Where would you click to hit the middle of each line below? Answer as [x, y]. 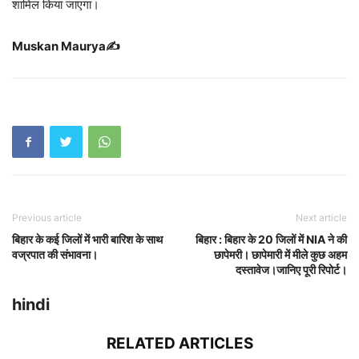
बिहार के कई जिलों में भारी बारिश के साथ [87, 239]
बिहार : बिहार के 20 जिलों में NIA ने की [271, 239]
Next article [321, 217]
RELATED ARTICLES [179, 343]
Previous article [47, 217]
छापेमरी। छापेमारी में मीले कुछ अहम [280, 254]
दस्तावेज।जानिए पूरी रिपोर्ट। [291, 269]
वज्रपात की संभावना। [55, 254]
